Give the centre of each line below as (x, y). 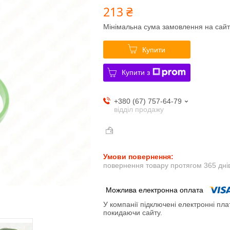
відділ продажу (139, 109)
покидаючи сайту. (132, 213)
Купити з (136, 72)
